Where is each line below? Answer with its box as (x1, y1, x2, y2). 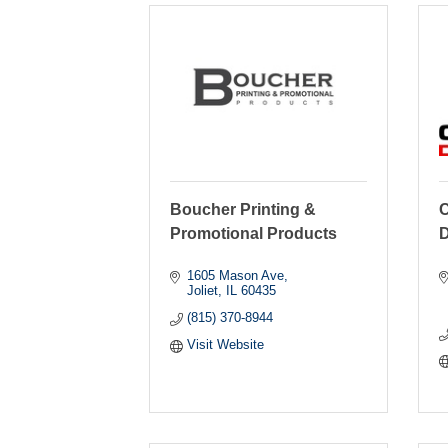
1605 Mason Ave (186, 267, 284, 283)
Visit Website (186, 336, 264, 352)
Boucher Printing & (170, 200, 317, 218)
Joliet (186, 282, 218, 298)
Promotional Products (170, 224, 338, 242)
